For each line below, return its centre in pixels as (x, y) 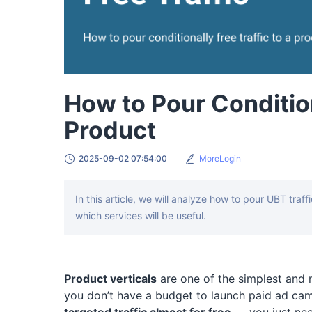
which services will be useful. (141, 216)
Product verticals (110, 279)
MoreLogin (220, 159)
